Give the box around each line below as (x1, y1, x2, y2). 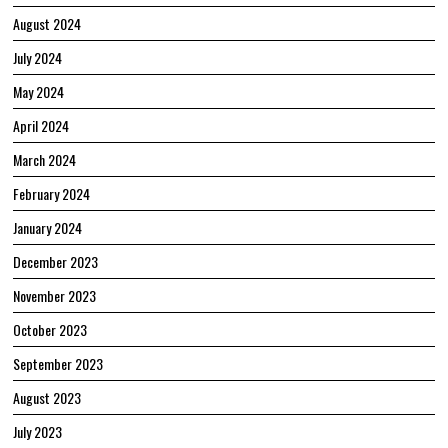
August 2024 (13, 12, 82, 34)
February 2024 (13, 182, 91, 204)
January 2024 (13, 216, 83, 238)
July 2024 (13, 46, 63, 68)
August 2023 (13, 386, 82, 408)
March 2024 (13, 148, 77, 170)
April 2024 (13, 114, 70, 136)
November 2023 (13, 284, 97, 306)
